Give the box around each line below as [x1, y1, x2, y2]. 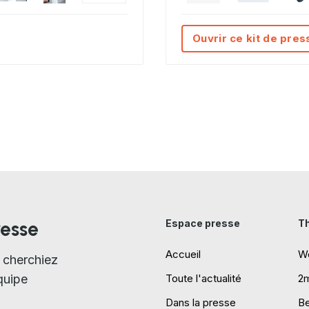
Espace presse [166, 217, 240, 229]
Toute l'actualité [166, 272, 241, 285]
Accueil [166, 248, 201, 261]
